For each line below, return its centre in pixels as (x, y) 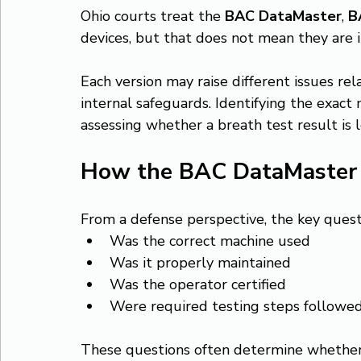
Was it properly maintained (200, 263)
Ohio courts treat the (153, 16)
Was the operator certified (198, 284)
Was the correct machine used (210, 241)
